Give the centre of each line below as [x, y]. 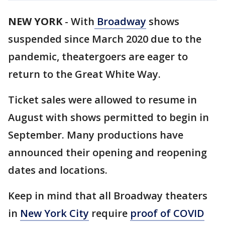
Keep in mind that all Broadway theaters [108, 196]
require [109, 213]
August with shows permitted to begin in [108, 117]
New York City [54, 213]
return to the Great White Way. [84, 74]
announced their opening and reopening [107, 152]
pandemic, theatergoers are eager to [98, 57]
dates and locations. [58, 170]
